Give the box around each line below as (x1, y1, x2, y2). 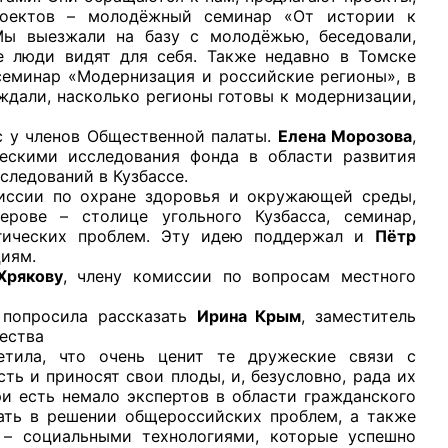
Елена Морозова (277, 125, 413, 146)
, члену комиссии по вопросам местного (62, 265, 417, 286)
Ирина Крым (196, 305, 302, 326)
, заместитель (301, 305, 417, 326)
